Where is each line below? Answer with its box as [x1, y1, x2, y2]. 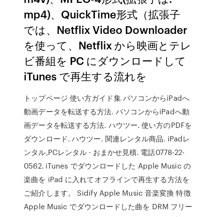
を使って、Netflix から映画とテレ [24, 37, 192, 52]
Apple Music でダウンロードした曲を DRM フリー [24, 201, 193, 212]
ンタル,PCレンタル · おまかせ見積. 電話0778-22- [24, 147, 185, 157]
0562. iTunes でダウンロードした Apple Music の [24, 160, 191, 171]
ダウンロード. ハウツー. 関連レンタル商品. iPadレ [24, 133, 190, 144]
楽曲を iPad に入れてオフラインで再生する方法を [24, 174, 189, 185]
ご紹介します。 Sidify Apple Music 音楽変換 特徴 [24, 187, 191, 198]
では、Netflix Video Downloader [24, 22, 188, 37]
